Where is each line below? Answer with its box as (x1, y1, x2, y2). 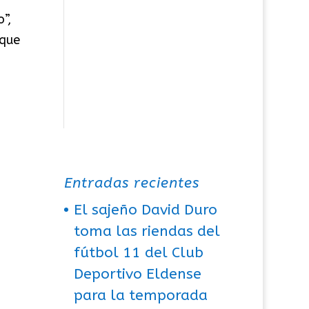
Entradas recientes (64, 174, 200, 192)
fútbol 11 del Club (74, 243, 204, 261)
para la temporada (74, 286, 208, 304)
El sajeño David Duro (74, 201, 218, 219)
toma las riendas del (74, 222, 221, 240)
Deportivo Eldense (74, 265, 202, 283)
